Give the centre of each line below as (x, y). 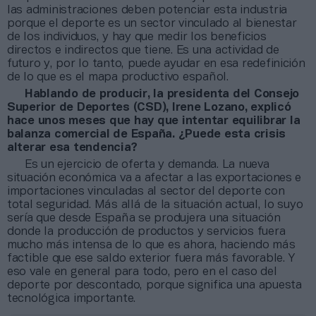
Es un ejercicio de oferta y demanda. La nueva (147, 164)
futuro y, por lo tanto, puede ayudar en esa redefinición (156, 63)
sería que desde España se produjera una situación (144, 218)
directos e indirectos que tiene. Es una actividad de (143, 50)
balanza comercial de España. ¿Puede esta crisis (147, 134)
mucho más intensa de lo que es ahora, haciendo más (151, 245)
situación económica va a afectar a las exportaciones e (154, 178)
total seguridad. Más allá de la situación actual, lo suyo (155, 205)
